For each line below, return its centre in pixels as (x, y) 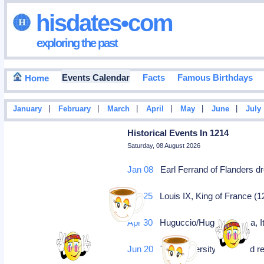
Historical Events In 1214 (178, 133)
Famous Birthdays (215, 78)
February (74, 109)
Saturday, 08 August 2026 (164, 146)
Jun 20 (141, 249)
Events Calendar (95, 78)
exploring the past (77, 43)
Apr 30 (140, 222)
